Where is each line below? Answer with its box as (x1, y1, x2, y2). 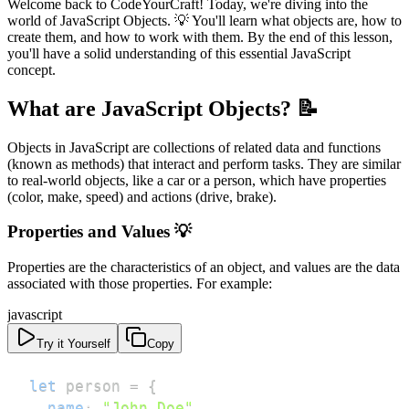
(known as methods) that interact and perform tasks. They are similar (7, 155, 401, 172)
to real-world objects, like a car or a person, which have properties (7, 172, 386, 188)
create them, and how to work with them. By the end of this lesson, (7, 28, 393, 45)
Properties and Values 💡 (7, 222, 192, 242)
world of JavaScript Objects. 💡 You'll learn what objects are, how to (7, 12, 402, 28)
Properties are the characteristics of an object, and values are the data (7, 259, 400, 275)
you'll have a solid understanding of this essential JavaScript (7, 45, 351, 61)
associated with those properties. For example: (7, 276, 272, 291)
